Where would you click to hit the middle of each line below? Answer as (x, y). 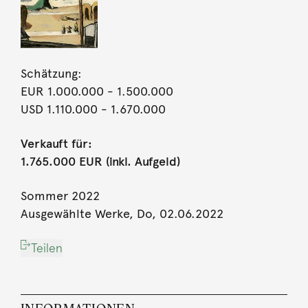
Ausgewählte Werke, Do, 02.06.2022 (122, 214)
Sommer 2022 (60, 196)
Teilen (46, 248)
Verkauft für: (56, 144)
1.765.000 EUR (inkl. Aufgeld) (100, 162)
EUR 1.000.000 (62, 92)
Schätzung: (51, 74)
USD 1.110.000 (59, 110)
